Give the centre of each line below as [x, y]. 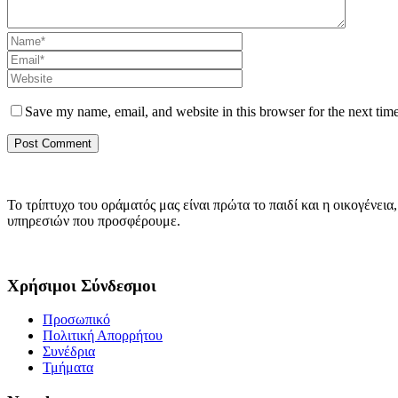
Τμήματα [68, 368]
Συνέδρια [69, 352]
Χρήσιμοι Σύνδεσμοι [82, 285]
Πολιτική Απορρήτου [103, 336]
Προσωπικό [76, 320]
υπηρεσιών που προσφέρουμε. [94, 220]
